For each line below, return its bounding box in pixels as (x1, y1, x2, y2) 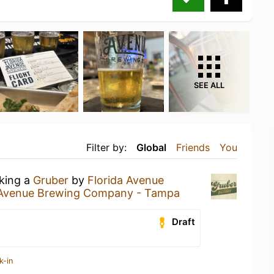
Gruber (33, 173, 68, 187)
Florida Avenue (87, 173, 164, 187)
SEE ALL (194, 80, 224, 90)
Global (136, 141, 166, 154)
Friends (176, 141, 210, 154)
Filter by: (86, 141, 127, 154)
